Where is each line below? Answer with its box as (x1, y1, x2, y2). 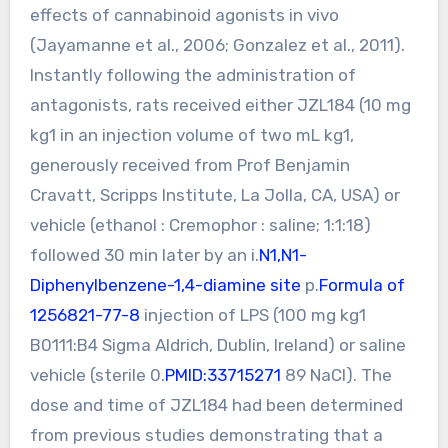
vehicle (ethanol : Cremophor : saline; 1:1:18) (29, 214, 371, 235)
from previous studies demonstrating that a (29, 424, 383, 445)
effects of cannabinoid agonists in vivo (29, 4, 339, 25)
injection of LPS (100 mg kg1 (143, 304, 366, 325)
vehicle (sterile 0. (29, 364, 165, 385)
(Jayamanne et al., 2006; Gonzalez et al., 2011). (29, 34, 405, 55)
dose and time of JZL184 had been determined (29, 394, 403, 415)
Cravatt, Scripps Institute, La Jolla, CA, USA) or (29, 184, 400, 205)
